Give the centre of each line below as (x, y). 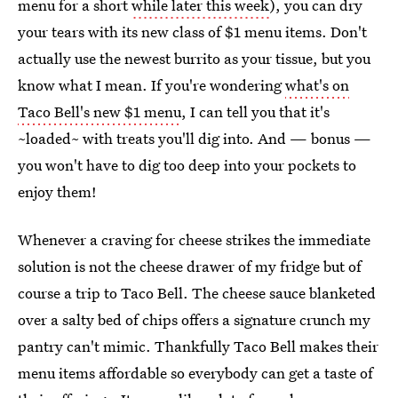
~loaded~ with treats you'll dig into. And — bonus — (195, 138)
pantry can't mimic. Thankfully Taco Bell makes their (198, 346)
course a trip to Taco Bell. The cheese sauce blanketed (197, 293)
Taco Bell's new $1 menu (99, 111)
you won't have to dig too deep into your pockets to (187, 165)
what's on (317, 85)
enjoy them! (57, 191)
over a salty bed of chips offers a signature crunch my (194, 319)
